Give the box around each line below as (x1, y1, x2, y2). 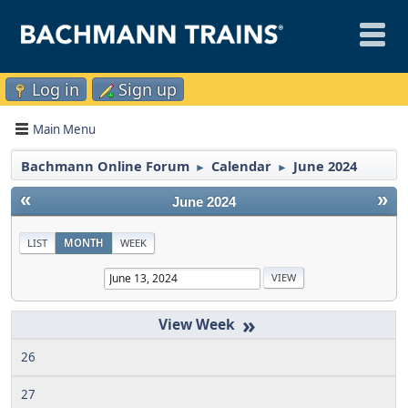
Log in (32, 78, 79, 100)
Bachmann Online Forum (21, 157, 189, 175)
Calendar (211, 157, 271, 175)
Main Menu (33, 120, 96, 138)
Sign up (118, 78, 177, 100)
